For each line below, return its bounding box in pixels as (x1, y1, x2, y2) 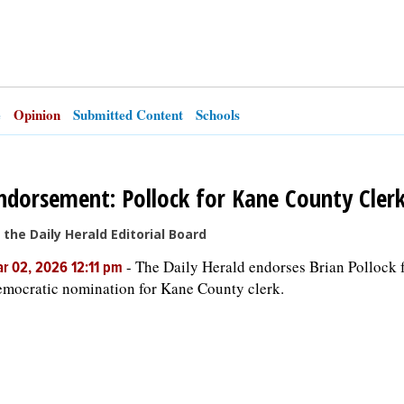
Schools (196, 105, 240, 124)
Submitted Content (73, 105, 183, 124)
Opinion (14, 105, 60, 124)
